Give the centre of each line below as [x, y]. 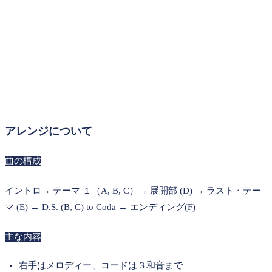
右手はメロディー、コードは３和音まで [100, 266]
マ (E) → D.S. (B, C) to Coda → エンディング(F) [100, 207]
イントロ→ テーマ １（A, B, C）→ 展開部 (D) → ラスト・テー [133, 191]
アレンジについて [49, 131]
